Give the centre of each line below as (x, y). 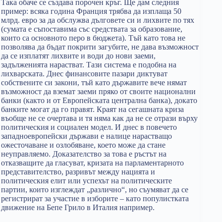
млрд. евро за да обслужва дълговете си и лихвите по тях (98, 20)
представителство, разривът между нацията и (78, 172)
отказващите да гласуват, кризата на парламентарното (92, 163)
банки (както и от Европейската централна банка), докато (99, 100)
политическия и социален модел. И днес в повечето (89, 127)
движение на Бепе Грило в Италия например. (78, 207)
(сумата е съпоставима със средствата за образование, (92, 29)
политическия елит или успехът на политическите (86, 181)
